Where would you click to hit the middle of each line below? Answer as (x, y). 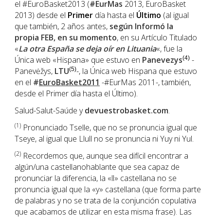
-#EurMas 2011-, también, (145, 82)
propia (28, 38)
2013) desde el (41, 15)
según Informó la (141, 27)
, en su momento (85, 38)
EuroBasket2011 (69, 82)
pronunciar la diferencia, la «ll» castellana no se (96, 178)
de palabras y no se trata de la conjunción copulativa (105, 201)
